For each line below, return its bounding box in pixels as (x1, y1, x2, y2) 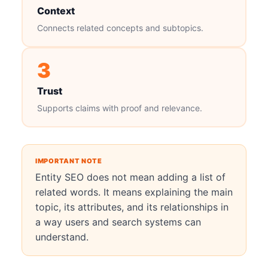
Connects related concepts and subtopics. (36, 22, 203, 33)
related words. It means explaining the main (35, 186, 233, 198)
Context (36, 4, 75, 17)
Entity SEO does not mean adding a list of (35, 171, 226, 183)
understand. (35, 231, 89, 243)
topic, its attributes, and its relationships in (35, 201, 229, 213)
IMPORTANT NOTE (35, 157, 102, 165)
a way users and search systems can (35, 216, 201, 228)
